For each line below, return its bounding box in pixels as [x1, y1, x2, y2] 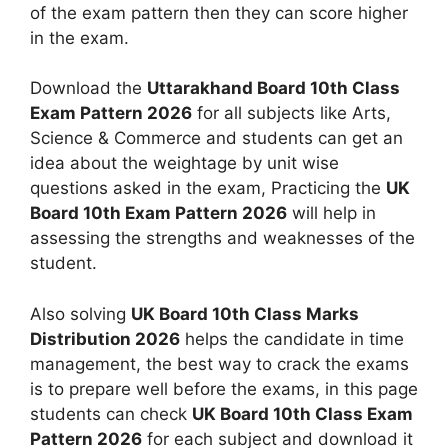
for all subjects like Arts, [192, 103, 391, 123]
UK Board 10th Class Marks [131, 303, 359, 324]
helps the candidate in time [180, 328, 404, 349]
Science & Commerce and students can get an [30, 128, 403, 148]
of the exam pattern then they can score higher [30, 2, 408, 23]
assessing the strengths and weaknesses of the [30, 228, 415, 248]
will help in [287, 203, 376, 223]
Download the [30, 78, 147, 98]
